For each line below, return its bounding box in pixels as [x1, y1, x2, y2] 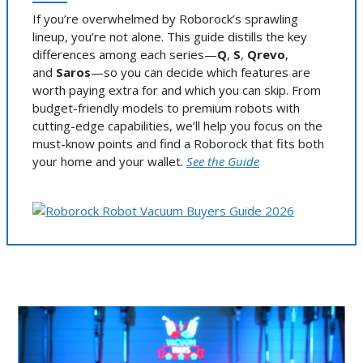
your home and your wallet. [32, 152, 186, 169]
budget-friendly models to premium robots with [32, 99, 300, 116]
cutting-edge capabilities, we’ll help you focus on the [32, 117, 322, 134]
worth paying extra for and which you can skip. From [32, 81, 321, 98]
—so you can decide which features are [91, 63, 310, 80]
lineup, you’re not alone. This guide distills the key [32, 28, 307, 45]
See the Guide [186, 152, 259, 169]
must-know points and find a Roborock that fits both [32, 135, 324, 152]
